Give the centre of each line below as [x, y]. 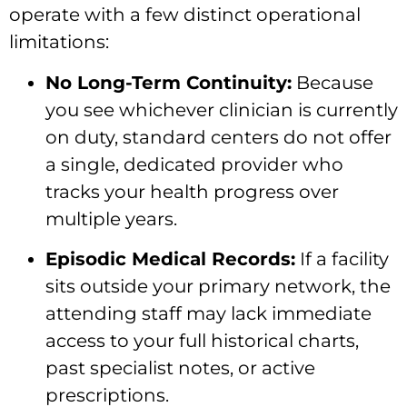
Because [333, 82]
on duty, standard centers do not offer [218, 137]
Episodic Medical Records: [170, 258]
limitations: [59, 42]
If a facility [342, 258]
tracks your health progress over [192, 191]
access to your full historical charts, [202, 340]
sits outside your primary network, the [218, 286]
